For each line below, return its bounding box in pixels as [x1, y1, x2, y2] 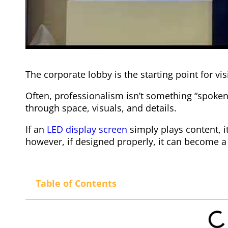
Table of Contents [36, 177, 117, 189]
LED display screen [47, 123, 127, 135]
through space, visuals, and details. [25, 101, 177, 114]
